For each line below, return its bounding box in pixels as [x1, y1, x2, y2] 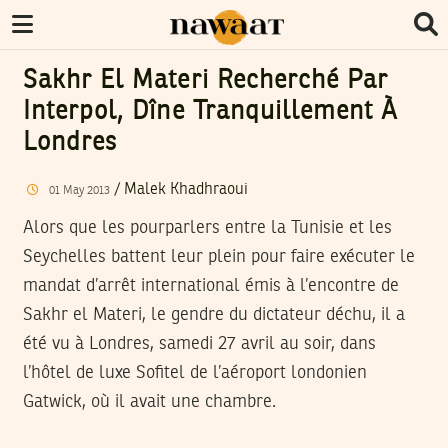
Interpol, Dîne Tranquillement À [23, 99, 399, 125]
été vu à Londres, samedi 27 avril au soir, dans [23, 334, 376, 353]
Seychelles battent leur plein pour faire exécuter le [23, 247, 415, 266]
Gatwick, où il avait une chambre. [23, 392, 276, 411]
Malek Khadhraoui [123, 181, 248, 198]
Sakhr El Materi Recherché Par [23, 68, 389, 94]
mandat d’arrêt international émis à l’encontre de [23, 276, 399, 295]
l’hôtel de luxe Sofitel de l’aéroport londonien [23, 363, 367, 382]
